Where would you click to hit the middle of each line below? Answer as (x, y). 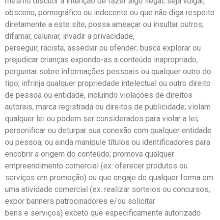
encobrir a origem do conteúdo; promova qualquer (90, 154)
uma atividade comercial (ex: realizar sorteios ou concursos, (108, 189)
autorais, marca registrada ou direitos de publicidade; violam (108, 107)
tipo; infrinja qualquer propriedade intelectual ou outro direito (108, 83)
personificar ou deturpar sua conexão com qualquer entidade (108, 130)
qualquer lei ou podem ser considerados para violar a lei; (102, 118)
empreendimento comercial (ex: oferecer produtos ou (96, 165)
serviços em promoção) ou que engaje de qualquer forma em (109, 177)
